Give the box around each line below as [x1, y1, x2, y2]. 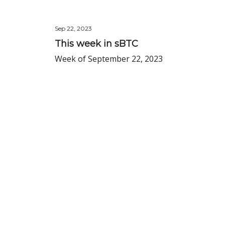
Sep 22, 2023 [55, 25, 92, 32]
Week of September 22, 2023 [55, 53, 163, 64]
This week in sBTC [55, 38, 138, 49]
